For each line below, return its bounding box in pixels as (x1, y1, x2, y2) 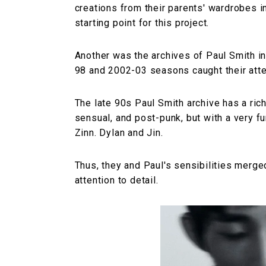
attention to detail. (74, 175, 159, 186)
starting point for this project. (74, 17, 210, 29)
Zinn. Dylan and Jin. (74, 127, 163, 139)
